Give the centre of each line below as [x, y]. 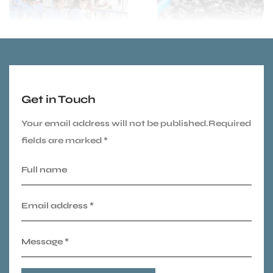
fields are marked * [65, 141]
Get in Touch [58, 100]
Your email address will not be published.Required [136, 124]
